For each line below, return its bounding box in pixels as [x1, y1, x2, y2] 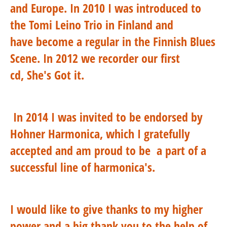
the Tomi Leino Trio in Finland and [10, 16, 173, 33]
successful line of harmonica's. [10, 159, 167, 175]
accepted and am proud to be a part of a [10, 142, 206, 159]
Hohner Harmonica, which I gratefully [10, 125, 190, 142]
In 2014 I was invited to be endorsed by [10, 108, 203, 125]
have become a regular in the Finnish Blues [10, 33, 215, 50]
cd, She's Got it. [10, 66, 84, 83]
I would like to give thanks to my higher [10, 201, 203, 217]
